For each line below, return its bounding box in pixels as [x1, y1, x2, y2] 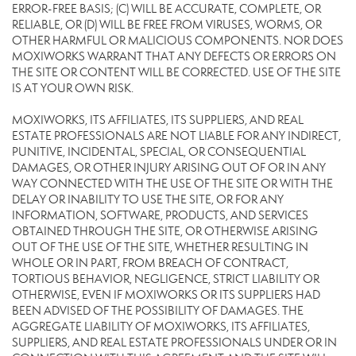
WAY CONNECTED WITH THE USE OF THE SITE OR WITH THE [12, 176, 333, 191]
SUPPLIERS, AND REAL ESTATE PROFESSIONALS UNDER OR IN [12, 335, 337, 350]
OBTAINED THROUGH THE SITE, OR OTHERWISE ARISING [12, 224, 318, 238]
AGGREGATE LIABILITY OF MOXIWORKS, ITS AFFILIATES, [12, 319, 310, 334]
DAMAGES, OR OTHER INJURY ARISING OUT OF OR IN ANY [12, 161, 326, 175]
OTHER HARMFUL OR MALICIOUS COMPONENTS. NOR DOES [12, 33, 343, 48]
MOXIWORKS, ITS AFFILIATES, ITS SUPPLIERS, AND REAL [12, 113, 304, 127]
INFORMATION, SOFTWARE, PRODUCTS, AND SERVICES [12, 208, 308, 222]
